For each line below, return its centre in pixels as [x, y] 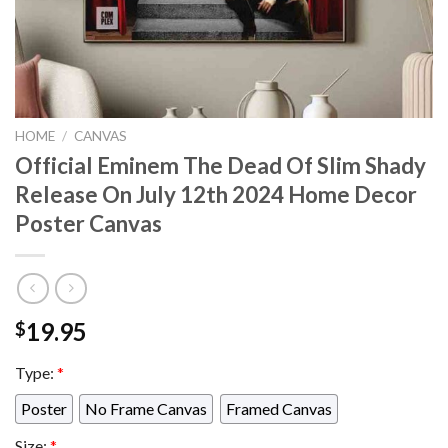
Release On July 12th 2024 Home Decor [216, 194]
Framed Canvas [278, 409]
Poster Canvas [88, 223]
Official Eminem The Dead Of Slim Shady [220, 165]
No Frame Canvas [146, 409]
